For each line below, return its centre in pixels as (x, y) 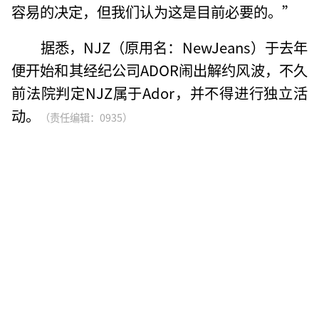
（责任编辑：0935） (87, 117)
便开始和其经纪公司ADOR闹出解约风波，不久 (159, 69)
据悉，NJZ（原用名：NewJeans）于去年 (174, 47)
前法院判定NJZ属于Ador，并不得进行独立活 (159, 92)
